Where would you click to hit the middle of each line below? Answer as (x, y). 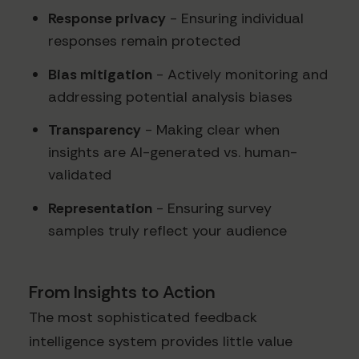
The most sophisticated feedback (143, 318)
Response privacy (107, 19)
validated (80, 175)
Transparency (95, 130)
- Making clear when (210, 130)
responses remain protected (144, 41)
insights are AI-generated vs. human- (173, 153)
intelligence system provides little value (161, 342)
